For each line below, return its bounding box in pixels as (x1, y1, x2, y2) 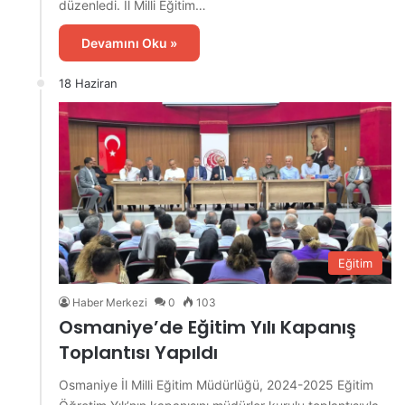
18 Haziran (59, 75, 118, 90)
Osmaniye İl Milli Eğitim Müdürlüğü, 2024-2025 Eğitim (59, 377, 373, 393)
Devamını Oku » (81, 34, 177, 51)
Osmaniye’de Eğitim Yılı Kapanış (59, 315, 356, 341)
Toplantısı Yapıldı (59, 340, 218, 366)
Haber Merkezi (72, 296, 147, 310)
